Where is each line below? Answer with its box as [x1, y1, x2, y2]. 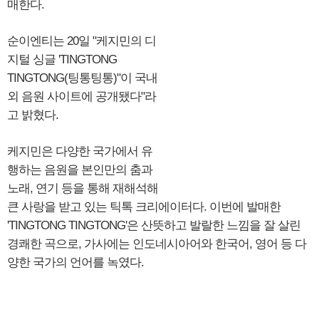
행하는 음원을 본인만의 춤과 [7, 163, 152, 177]
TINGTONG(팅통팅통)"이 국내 [7, 71, 157, 85]
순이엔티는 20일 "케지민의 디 [7, 34, 156, 48]
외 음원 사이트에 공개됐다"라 [7, 90, 156, 103]
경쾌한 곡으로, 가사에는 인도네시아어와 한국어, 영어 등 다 [7, 237, 306, 251]
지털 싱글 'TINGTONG [7, 53, 117, 66]
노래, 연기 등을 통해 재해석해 [7, 182, 158, 195]
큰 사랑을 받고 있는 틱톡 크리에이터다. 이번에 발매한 [7, 200, 281, 214]
